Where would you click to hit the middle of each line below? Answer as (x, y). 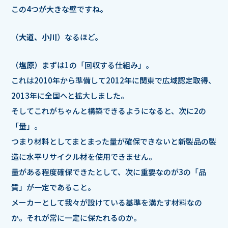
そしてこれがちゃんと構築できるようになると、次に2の (109, 111)
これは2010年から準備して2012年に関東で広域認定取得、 (113, 80)
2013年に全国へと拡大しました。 (70, 96)
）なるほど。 (80, 37)
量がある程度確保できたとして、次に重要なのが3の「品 (109, 172)
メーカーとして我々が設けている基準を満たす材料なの (107, 203)
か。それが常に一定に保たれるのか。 (76, 218)
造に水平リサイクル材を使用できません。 (84, 157)
